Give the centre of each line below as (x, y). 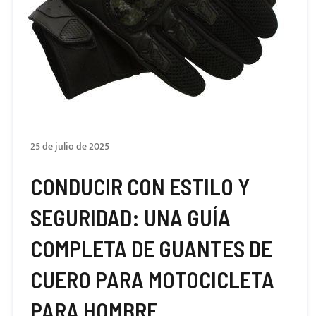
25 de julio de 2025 (69, 146)
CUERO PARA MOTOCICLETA (152, 279)
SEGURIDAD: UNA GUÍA (130, 217)
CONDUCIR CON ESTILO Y (140, 186)
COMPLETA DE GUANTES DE (151, 248)
